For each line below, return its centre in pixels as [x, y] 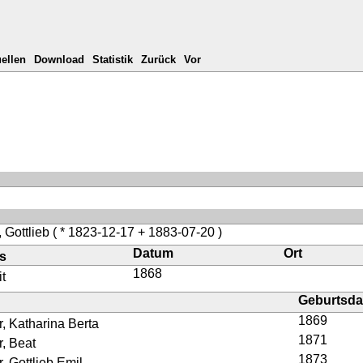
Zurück [159, 60]
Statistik [113, 60]
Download [60, 60]
